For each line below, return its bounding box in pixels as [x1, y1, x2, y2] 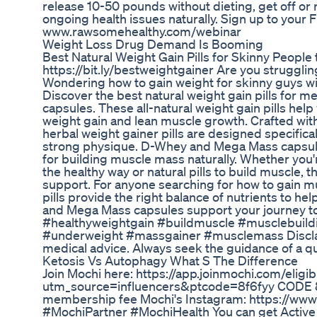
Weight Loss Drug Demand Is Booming [42, 36, 263, 52]
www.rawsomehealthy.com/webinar [42, 23, 241, 40]
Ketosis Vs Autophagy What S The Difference [42, 253, 298, 269]
